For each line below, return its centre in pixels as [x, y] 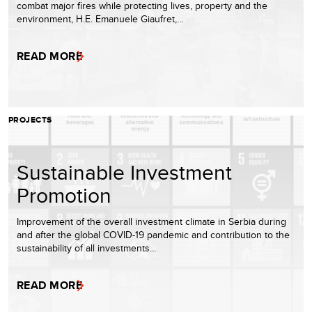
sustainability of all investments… [87, 248]
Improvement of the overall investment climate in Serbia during [151, 222]
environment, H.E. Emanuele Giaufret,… [100, 19]
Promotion [64, 195]
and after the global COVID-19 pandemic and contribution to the [153, 235]
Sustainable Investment [124, 172]
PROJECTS [30, 120]
